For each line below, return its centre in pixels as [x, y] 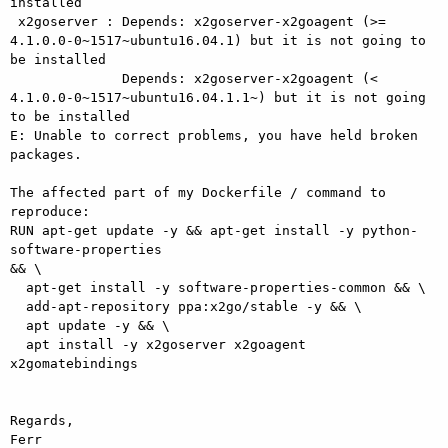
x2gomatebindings [74, 363]
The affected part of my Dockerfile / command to [198, 192]
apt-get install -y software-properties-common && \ [18, 287]
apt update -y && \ [18, 325]
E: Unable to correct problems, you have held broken [214, 135]
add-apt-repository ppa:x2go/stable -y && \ [18, 306]
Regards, [42, 420]
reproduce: [50, 211]
